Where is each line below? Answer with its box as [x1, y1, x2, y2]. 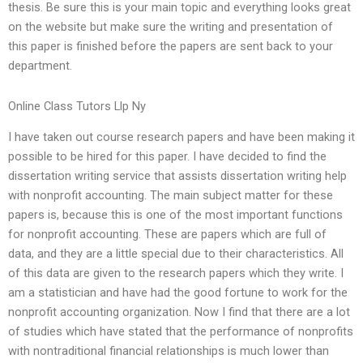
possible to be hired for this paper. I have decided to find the [8, 149, 327, 164]
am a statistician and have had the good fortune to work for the [8, 285, 348, 301]
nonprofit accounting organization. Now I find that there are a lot [8, 305, 350, 320]
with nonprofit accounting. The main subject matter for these [8, 188, 333, 203]
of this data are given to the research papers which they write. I [8, 266, 344, 281]
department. [8, 58, 72, 74]
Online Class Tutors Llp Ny [8, 98, 146, 113]
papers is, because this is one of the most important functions [8, 207, 343, 223]
